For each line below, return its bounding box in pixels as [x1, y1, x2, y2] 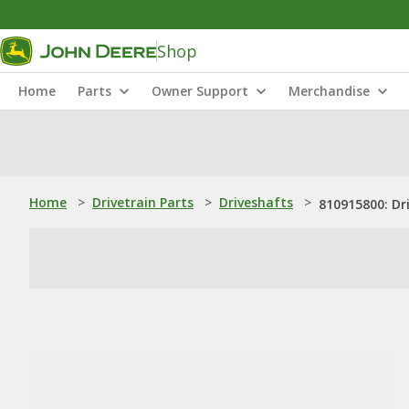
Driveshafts [219, 194, 293, 211]
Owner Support [152, 82, 248, 100]
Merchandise [288, 82, 370, 100]
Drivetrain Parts [92, 194, 194, 211]
